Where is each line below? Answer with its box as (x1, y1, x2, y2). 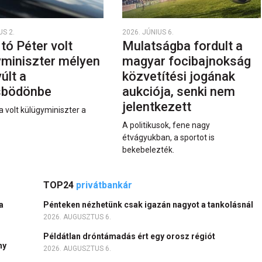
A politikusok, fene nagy (122, 120, 210, 130)
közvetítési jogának (122, 68, 235, 84)
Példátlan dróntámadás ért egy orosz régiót (43, 231, 217, 241)
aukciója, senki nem (122, 84, 235, 99)
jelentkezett (122, 99, 194, 114)
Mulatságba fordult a (122, 38, 243, 53)
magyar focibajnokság (122, 53, 251, 68)
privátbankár (76, 179, 132, 191)
